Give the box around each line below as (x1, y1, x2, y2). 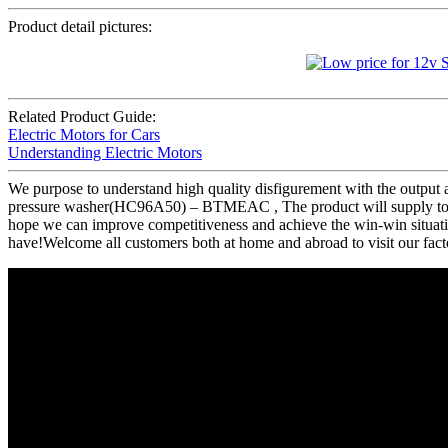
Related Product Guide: (8, 108, 156, 126)
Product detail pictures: (8, 18, 152, 36)
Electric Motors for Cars (8, 126, 160, 144)
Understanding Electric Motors (8, 144, 202, 162)
